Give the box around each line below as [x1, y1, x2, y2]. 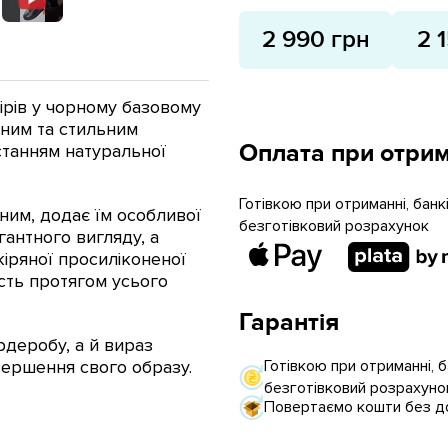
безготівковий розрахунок [239, 216, 429, 236]
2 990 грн [261, 25, 370, 54]
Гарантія [239, 306, 339, 338]
